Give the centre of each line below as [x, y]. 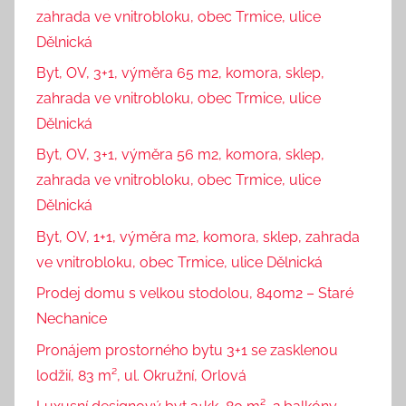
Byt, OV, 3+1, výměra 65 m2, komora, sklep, [180, 73]
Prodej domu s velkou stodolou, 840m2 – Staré [195, 294]
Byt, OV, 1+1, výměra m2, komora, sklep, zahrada [198, 237]
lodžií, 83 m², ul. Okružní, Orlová [141, 375]
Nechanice [72, 319]
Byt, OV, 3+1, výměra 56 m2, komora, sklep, [180, 155]
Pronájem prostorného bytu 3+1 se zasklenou [187, 350]
